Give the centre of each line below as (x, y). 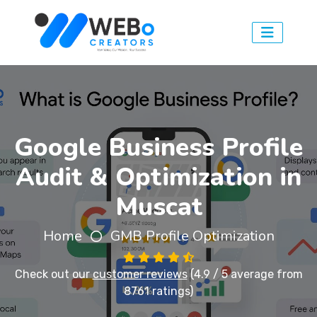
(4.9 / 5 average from (245, 274)
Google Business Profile (158, 148)
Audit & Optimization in (158, 177)
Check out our (53, 274)
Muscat (158, 207)
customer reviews (140, 274)
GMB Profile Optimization (192, 236)
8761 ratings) (158, 291)
